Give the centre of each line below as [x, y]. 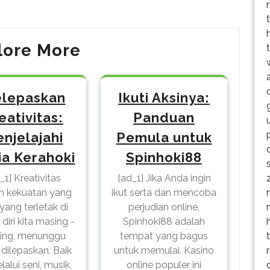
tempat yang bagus [164, 236]
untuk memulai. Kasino [164, 250]
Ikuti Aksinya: [164, 97]
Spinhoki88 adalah [164, 221]
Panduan [164, 117]
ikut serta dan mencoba [164, 192]
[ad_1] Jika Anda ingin [164, 178]
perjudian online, [164, 207]
